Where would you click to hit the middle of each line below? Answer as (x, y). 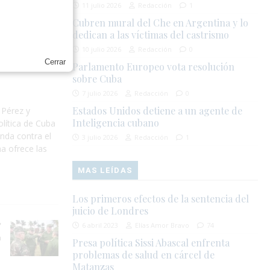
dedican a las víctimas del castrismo (151, 35)
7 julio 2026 (100, 93)
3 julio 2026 (100, 137)
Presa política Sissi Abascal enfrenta (151, 243)
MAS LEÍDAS (105, 171)
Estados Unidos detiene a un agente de (158, 111)
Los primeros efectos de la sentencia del (161, 199)
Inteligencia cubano (116, 123)
